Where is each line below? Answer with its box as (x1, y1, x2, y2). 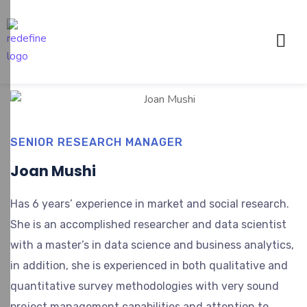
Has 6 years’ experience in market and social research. (10, 197, 289, 210)
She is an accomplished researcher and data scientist (10, 218, 286, 231)
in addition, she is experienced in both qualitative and (10, 259, 288, 272)
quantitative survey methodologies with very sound (10, 280, 279, 293)
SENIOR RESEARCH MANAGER (10, 136, 183, 149)
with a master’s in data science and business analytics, (10, 238, 294, 251)
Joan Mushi (10, 161, 96, 181)
